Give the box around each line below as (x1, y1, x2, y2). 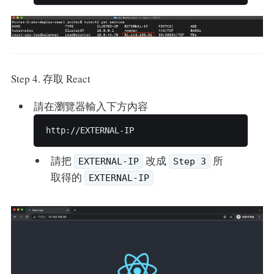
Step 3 (172, 156, 206, 168)
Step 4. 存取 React (10, 72, 91, 86)
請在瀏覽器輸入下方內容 (34, 99, 149, 114)
